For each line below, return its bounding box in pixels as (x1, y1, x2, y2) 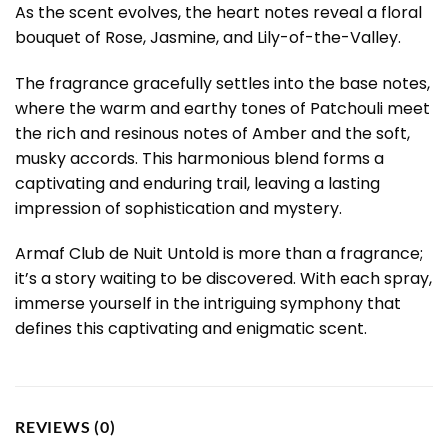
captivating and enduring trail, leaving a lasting (15, 171, 380, 195)
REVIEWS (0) (15, 417, 116, 437)
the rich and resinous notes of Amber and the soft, (15, 121, 410, 145)
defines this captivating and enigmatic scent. (15, 317, 367, 341)
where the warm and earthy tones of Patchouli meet (15, 96, 430, 120)
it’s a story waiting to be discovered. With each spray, (15, 267, 432, 291)
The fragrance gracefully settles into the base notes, (15, 71, 430, 95)
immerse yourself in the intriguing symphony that (15, 292, 401, 316)
